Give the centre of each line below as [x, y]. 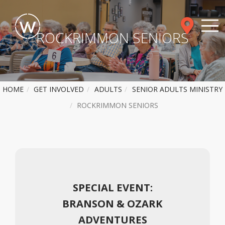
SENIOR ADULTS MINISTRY [178, 89]
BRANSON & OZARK [113, 204]
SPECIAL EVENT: [113, 188]
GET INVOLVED [59, 89]
